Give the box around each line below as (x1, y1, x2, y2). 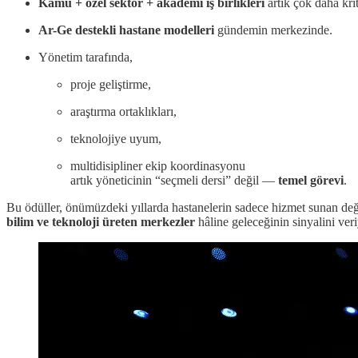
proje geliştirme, (70, 78, 151, 92)
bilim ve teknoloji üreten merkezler (6, 215, 195, 229)
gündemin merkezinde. (214, 23, 332, 38)
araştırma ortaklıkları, (70, 105, 177, 119)
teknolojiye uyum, (70, 132, 161, 146)
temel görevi (278, 173, 344, 188)
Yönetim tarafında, (38, 50, 133, 65)
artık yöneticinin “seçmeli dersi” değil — (70, 173, 278, 188)
